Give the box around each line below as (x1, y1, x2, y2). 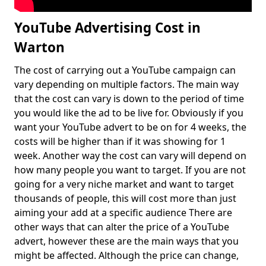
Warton (14, 38, 65, 57)
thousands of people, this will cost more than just (14, 192, 236, 205)
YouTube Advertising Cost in (14, 18, 201, 37)
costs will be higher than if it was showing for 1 (14, 135, 226, 148)
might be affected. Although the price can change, (14, 249, 239, 262)
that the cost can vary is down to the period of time (14, 92, 244, 106)
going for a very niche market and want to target (14, 178, 234, 191)
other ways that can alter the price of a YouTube (14, 220, 229, 234)
